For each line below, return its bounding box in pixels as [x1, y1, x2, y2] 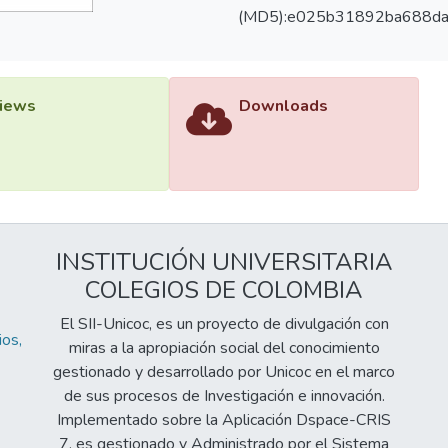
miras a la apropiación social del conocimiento [68, 336, 380, 359]
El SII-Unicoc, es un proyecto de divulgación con [59, 312, 389, 335]
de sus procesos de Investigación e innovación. [63, 384, 385, 407]
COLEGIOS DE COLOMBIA [85, 273, 363, 306]
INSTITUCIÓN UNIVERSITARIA [55, 245, 393, 278]
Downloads [239, 95, 328, 118]
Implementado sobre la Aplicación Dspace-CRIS [57, 408, 391, 431]
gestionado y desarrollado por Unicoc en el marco [53, 360, 395, 383]
